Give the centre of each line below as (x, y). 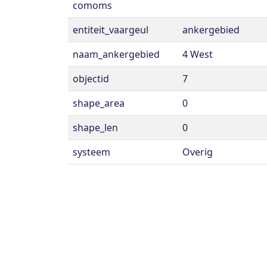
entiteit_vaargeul (111, 30)
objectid (91, 79)
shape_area (99, 103)
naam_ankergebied (116, 54)
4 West (198, 54)
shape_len (95, 128)
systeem (91, 152)
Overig (198, 152)
